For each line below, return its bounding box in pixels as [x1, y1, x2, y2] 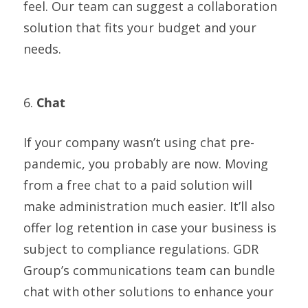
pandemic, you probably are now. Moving [23, 155, 268, 172]
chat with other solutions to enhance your [23, 283, 274, 300]
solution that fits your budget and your [23, 19, 256, 36]
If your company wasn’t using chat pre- [23, 133, 254, 151]
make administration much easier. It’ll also [23, 197, 275, 214]
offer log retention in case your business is [23, 219, 276, 236]
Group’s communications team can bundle [23, 261, 275, 278]
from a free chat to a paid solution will [23, 176, 252, 193]
